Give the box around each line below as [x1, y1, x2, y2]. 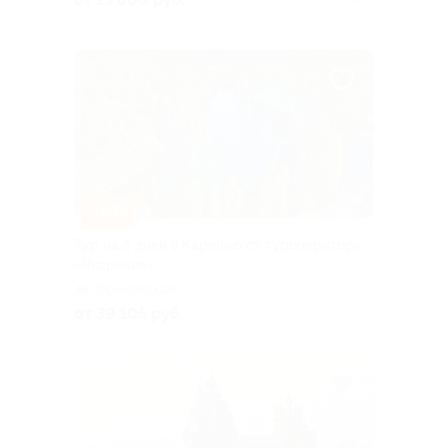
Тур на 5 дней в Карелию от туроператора [74, 236, 362, 253]
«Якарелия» [74, 256, 154, 273]
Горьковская [94, 280, 175, 297]
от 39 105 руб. [74, 303, 184, 323]
